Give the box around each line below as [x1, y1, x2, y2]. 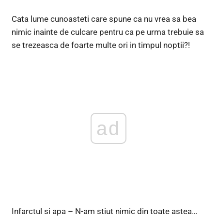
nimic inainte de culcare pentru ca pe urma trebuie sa [12, 27, 204, 37]
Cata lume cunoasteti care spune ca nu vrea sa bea [12, 14, 196, 24]
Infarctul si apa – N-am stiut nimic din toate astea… [12, 206, 197, 216]
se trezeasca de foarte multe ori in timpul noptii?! [12, 40, 190, 50]
